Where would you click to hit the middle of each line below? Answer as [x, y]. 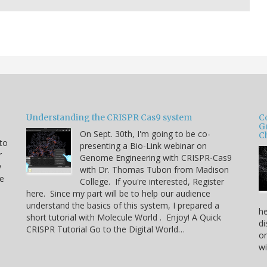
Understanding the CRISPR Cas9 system [109, 118]
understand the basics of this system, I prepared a [123, 206]
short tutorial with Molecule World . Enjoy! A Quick [124, 218]
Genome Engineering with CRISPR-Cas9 [156, 158]
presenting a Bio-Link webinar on [143, 146]
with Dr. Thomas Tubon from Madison [154, 170]
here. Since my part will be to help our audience [118, 194]
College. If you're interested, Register [152, 182]
